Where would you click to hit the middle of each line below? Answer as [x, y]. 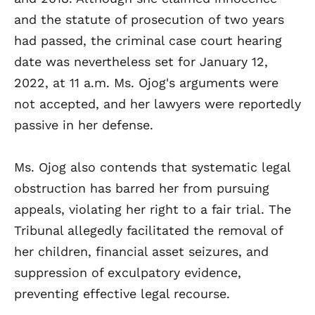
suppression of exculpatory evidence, [128, 272]
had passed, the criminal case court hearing [148, 40]
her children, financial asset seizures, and [141, 251]
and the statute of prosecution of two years [149, 19]
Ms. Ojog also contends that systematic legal [152, 167]
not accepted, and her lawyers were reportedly [157, 103]
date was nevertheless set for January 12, [141, 61]
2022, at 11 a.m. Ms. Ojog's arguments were [146, 82]
